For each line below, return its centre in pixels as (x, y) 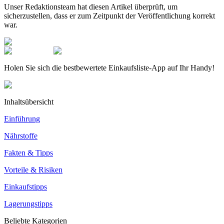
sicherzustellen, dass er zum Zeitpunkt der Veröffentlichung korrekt (109, 15)
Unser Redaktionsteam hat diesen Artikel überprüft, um (91, 6)
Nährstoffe (21, 135)
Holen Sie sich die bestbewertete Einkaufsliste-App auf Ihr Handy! (109, 67)
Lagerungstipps (28, 203)
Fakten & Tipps (28, 152)
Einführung (22, 118)
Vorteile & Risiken (33, 169)
